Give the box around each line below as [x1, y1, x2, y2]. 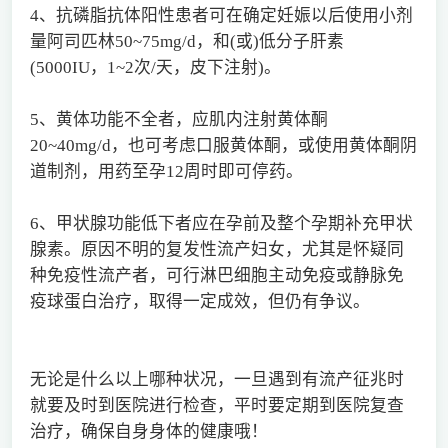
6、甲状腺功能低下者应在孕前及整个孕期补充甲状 [29, 213, 413, 233]
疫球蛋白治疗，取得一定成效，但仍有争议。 [29, 291, 370, 311]
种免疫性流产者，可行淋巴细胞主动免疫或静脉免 [29, 265, 404, 285]
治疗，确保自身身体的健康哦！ [29, 421, 268, 441]
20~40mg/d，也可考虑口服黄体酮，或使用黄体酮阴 [29, 135, 417, 155]
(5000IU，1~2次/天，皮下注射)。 [29, 57, 281, 77]
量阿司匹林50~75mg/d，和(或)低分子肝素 [29, 31, 344, 51]
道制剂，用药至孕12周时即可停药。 [29, 161, 303, 181]
